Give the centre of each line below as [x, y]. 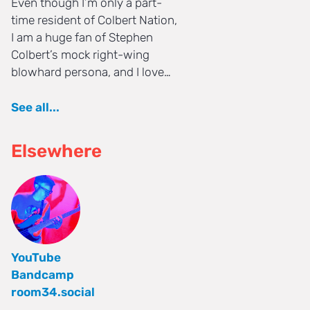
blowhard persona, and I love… [91, 72]
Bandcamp [43, 275]
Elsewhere [56, 151]
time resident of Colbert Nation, [94, 20]
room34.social [53, 292]
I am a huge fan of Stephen [82, 38]
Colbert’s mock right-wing [80, 55]
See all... [35, 108]
